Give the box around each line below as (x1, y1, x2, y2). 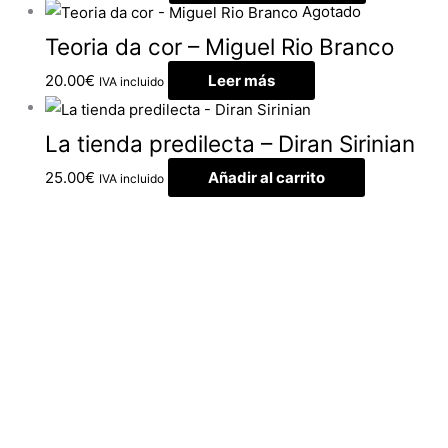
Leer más (208, 71, 275, 91)
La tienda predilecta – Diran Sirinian (45, 129, 415, 157)
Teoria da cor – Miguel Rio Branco (45, 33, 394, 61)
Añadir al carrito (208, 167, 325, 187)
